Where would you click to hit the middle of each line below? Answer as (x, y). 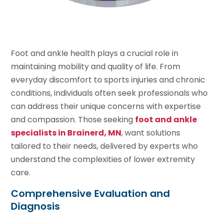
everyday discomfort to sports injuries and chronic (108, 80)
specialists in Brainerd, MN (66, 133)
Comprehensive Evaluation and (91, 193)
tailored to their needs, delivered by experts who (105, 146)
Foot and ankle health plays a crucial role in (95, 53)
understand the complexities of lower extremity (103, 159)
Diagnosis (36, 206)
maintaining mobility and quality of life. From (96, 66)
